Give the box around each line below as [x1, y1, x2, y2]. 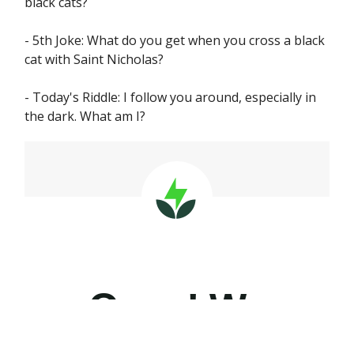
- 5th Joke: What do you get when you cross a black [24, 32, 325, 49]
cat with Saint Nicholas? [24, 51, 164, 68]
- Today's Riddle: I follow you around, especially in [24, 88, 316, 106]
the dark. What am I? [24, 107, 145, 125]
